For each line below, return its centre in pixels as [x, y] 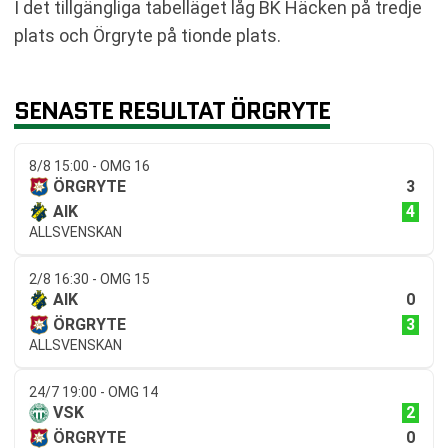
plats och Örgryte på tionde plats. [147, 36]
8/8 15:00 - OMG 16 [89, 166]
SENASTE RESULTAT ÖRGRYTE [172, 111]
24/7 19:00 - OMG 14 [93, 392]
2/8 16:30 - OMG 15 [89, 279]
